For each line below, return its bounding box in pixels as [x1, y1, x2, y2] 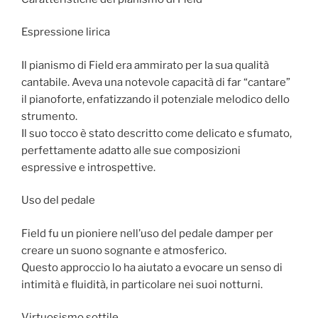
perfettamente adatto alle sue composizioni [21, 143, 241, 157]
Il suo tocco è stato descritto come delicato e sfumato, [21, 126, 292, 140]
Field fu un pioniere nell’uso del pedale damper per [21, 226, 273, 240]
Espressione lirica [21, 26, 110, 39]
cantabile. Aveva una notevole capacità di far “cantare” [21, 75, 290, 89]
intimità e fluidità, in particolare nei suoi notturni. [21, 278, 263, 291]
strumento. [21, 109, 77, 123]
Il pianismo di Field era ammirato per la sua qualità [21, 58, 269, 72]
